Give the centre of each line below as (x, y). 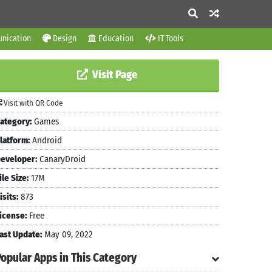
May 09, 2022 (67, 234)
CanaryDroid (61, 159)
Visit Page (114, 75)
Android (46, 140)
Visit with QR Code (32, 103)
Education (115, 39)
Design (64, 39)
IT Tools (170, 39)
